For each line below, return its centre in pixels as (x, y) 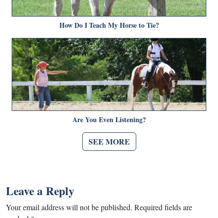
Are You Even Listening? (109, 119)
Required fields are (163, 207)
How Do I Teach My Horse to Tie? (109, 25)
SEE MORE (109, 141)
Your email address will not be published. (69, 207)
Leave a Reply (40, 191)
